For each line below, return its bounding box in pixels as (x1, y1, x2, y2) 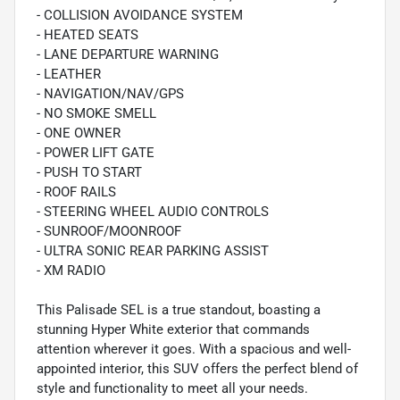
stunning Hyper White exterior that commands (37, 321, 310, 338)
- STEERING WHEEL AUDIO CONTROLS (37, 204, 269, 221)
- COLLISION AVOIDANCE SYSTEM (37, 7, 243, 24)
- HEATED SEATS (37, 27, 138, 44)
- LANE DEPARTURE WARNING (37, 46, 219, 63)
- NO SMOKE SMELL (37, 105, 156, 122)
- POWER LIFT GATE (37, 145, 154, 162)
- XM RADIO (37, 262, 105, 279)
